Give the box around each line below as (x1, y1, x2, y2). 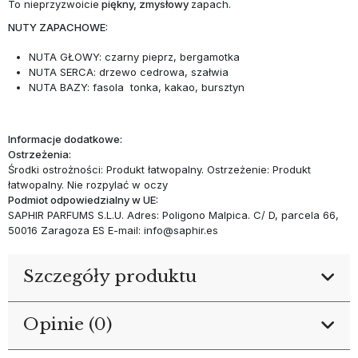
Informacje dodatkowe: (7, 133, 122, 146)
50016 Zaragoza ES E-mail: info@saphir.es (7, 224, 218, 237)
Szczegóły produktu (23, 266, 197, 288)
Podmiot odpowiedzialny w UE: (7, 193, 158, 207)
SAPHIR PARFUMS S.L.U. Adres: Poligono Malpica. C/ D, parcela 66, (7, 209, 339, 222)
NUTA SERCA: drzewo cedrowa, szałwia (28, 66, 229, 79)
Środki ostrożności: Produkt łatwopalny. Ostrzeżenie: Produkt (7, 163, 311, 177)
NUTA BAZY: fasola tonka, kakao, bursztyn (28, 81, 245, 94)
